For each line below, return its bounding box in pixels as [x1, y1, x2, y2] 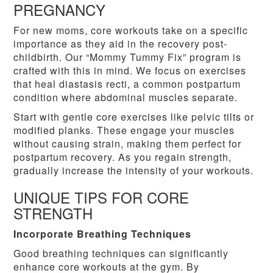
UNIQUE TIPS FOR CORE [13, 186, 190, 208]
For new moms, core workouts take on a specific [13, 23, 249, 38]
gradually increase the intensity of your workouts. [13, 163, 254, 178]
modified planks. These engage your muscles [13, 123, 235, 138]
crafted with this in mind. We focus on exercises [13, 63, 247, 78]
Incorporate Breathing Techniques [13, 227, 192, 241]
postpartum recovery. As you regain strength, [13, 150, 232, 165]
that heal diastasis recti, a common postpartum [13, 77, 241, 91]
